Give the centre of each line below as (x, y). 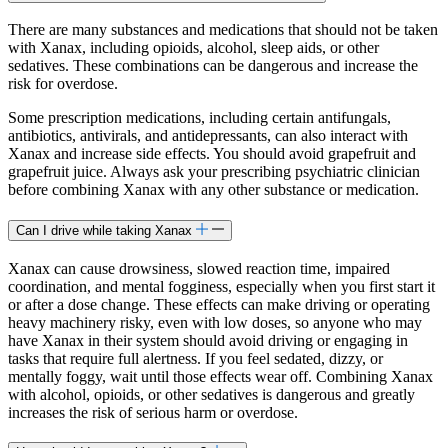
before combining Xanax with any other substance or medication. (213, 190)
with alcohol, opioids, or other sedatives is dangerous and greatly (211, 394)
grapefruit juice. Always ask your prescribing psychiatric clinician (214, 172)
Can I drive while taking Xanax (104, 230)
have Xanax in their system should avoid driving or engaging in (208, 340)
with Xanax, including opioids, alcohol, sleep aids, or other (193, 48)
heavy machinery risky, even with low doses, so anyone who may (215, 322)
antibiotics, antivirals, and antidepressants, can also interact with (208, 136)
